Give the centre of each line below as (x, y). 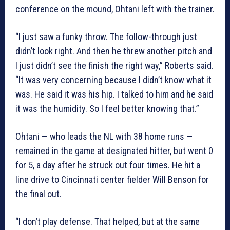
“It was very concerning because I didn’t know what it (113, 80)
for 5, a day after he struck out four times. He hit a (108, 165)
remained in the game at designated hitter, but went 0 (114, 151)
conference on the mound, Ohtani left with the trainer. (115, 9)
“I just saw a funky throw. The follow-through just (106, 37)
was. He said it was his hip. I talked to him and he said (114, 94)
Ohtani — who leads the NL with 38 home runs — (104, 137)
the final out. (39, 194)
